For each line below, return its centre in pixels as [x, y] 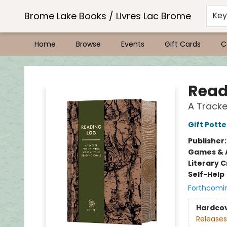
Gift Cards [183, 44]
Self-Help [206, 174]
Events [133, 44]
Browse [88, 44]
